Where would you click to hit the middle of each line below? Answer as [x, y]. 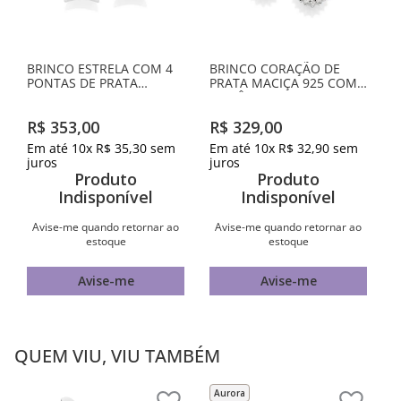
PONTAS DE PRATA [82, 83]
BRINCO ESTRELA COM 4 [100, 68]
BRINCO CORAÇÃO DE [275, 68]
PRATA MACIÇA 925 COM [283, 83]
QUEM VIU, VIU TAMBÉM [117, 355]
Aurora [230, 392]
